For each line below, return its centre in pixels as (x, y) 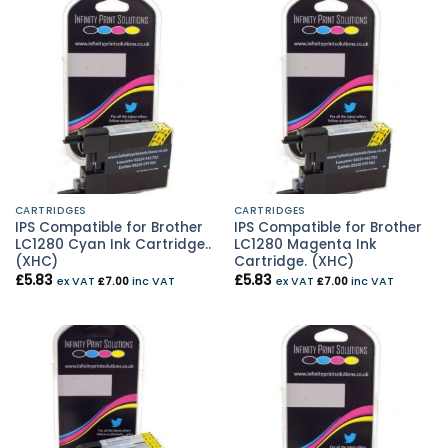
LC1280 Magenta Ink (305, 245)
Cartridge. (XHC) (293, 262)
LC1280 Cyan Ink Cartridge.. (112, 245)
